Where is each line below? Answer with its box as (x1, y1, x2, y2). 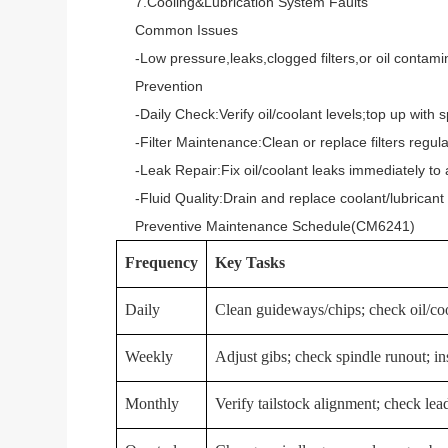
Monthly (125, 395, 180, 412)
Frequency (125, 254, 199, 271)
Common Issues (107, 22, 239, 38)
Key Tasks (215, 254, 286, 271)
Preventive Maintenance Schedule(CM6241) (107, 218, 416, 234)
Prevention (107, 78, 204, 94)
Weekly (125, 348, 174, 365)
